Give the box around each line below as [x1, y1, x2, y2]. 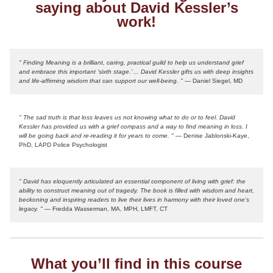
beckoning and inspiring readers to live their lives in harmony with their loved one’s [19, 196, 249, 203]
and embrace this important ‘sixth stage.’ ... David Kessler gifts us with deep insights [19, 68, 253, 75]
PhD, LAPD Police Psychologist [19, 141, 107, 148]
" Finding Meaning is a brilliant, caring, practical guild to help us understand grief [19, 59, 244, 66]
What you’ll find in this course [31, 255, 242, 272]
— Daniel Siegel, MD [183, 77, 243, 84]
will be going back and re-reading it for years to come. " [19, 132, 174, 139]
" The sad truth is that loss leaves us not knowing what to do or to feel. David [19, 114, 235, 121]
